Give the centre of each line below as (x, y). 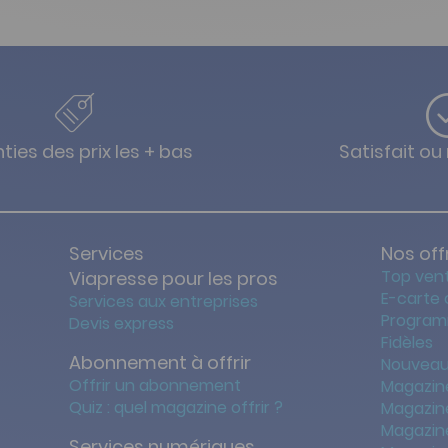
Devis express (122, 323)
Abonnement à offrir (160, 362)
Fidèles (406, 342)
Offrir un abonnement (155, 385)
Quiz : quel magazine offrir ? (176, 407)
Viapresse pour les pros (174, 278)
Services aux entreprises (164, 301)
